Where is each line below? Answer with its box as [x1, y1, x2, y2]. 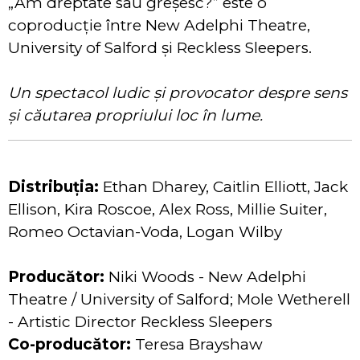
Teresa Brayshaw [131, 335, 263, 354]
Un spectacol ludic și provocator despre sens [8, 84, 347, 102]
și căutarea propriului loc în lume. [8, 106, 263, 125]
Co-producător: [8, 335, 131, 354]
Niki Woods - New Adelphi [108, 268, 306, 286]
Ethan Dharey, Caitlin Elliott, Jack [103, 178, 348, 196]
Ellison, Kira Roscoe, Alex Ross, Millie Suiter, [8, 200, 327, 219]
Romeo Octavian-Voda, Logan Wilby [8, 223, 282, 241]
